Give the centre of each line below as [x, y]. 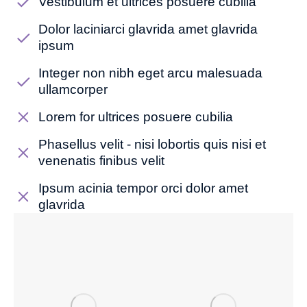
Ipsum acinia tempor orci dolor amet [143, 188]
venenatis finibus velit [101, 161]
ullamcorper [73, 89]
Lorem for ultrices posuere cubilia [135, 117]
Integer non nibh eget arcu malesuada [150, 73]
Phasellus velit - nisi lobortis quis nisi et [152, 144]
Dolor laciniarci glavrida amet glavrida [148, 29]
